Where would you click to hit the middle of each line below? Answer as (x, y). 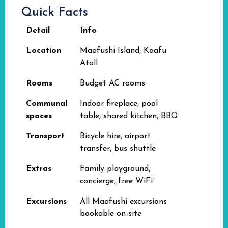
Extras (39, 169)
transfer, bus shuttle (118, 149)
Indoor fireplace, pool (119, 104)
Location (44, 51)
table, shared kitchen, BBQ (129, 116)
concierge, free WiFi (116, 181)
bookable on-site (111, 214)
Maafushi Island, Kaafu (123, 51)
